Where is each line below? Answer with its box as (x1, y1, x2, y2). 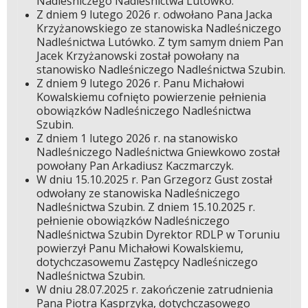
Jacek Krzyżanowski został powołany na (36, 48, 239, 64)
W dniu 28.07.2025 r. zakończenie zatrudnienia (36, 282, 273, 298)
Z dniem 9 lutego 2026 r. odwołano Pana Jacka (36, 7, 272, 23)
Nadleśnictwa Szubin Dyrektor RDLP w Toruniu (36, 227, 280, 243)
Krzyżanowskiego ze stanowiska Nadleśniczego (36, 21, 281, 36)
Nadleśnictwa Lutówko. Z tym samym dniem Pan (36, 34, 283, 50)
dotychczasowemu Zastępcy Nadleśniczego (36, 254, 258, 270)
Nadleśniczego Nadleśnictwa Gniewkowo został (36, 144, 280, 160)
